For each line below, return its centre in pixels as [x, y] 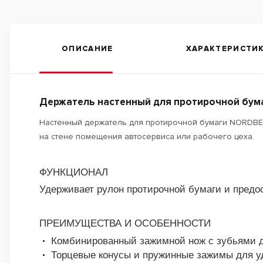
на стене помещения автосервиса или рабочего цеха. [147, 136]
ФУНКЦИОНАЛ [74, 172]
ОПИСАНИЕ [87, 48]
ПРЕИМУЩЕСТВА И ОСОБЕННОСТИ [125, 223]
